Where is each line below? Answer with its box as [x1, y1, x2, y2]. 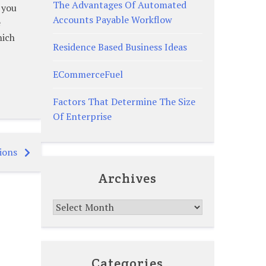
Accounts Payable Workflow [52, 12, 172, 26]
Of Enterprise [52, 109, 112, 123]
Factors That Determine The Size [52, 94, 195, 108]
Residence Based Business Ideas [52, 40, 187, 53]
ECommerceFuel [52, 67, 123, 81]
